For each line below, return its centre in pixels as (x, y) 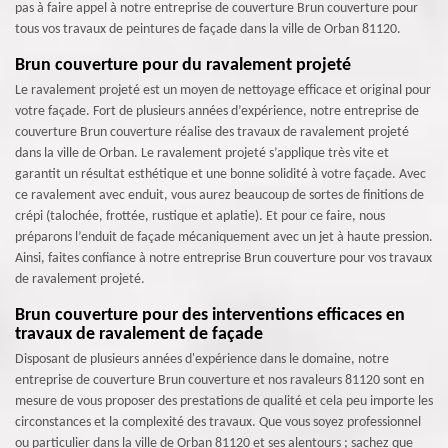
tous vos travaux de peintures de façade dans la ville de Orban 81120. (208, 29)
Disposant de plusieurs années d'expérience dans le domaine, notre (202, 359)
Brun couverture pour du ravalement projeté (183, 65)
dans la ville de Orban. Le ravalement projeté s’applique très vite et (202, 153)
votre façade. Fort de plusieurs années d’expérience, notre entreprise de (217, 111)
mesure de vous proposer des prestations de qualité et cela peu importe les (224, 401)
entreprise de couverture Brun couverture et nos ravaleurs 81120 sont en (219, 380)
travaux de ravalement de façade (139, 334)
